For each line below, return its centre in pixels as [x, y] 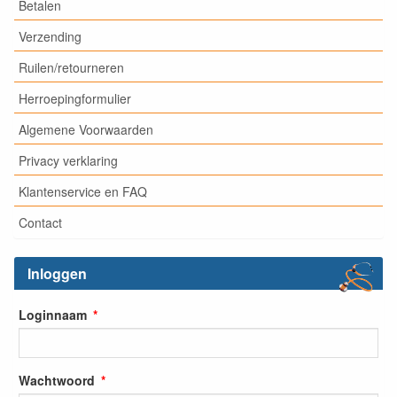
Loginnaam [53, 314]
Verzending [50, 36]
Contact [40, 222]
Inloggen [57, 273]
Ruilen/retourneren [71, 67]
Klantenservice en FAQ [83, 191]
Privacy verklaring [68, 160]
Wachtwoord [57, 380]
